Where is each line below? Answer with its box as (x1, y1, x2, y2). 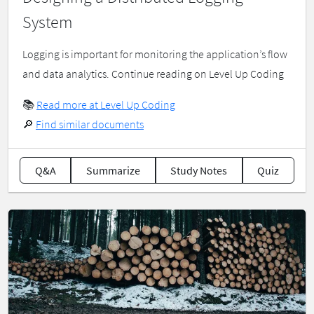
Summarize (86, 163, 140, 178)
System (22, 11, 72, 34)
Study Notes (170, 163, 228, 178)
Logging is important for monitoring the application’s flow (22, 47, 287, 62)
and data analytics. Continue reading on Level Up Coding (22, 67, 284, 81)
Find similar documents (36, 117, 144, 132)
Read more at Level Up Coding (36, 97, 175, 112)
